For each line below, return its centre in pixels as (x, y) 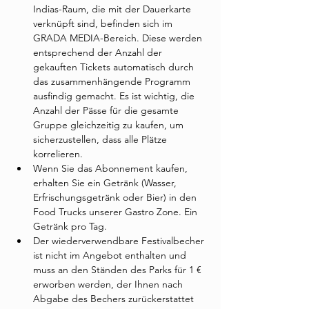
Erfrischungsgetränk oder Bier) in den (116, 197)
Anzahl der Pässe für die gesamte (107, 110)
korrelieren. (58, 154)
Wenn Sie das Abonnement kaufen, (112, 168)
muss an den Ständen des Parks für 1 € (119, 270)
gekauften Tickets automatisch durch (115, 67)
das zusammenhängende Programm (113, 81)
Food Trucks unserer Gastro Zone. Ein (117, 212)
